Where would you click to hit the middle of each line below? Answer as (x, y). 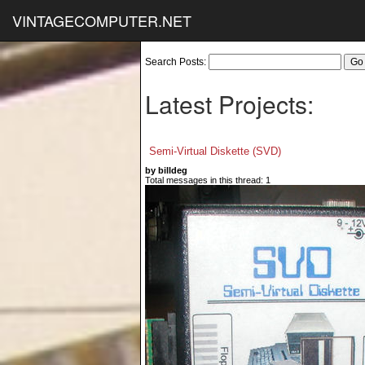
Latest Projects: (229, 104)
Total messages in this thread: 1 (208, 180)
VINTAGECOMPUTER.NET (102, 20)
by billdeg (166, 170)
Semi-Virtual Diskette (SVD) (215, 151)
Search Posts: (177, 62)
